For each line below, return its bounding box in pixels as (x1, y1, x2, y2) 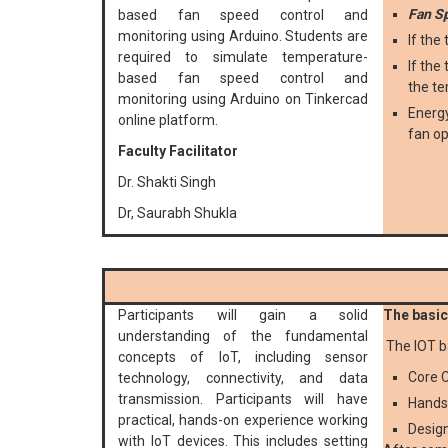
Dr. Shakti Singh (118, 174, 216, 191)
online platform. (118, 112, 218, 129)
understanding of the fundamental (118, 328, 368, 345)
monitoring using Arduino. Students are (118, 28, 368, 45)
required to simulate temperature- (118, 49, 368, 66)
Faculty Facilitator (118, 143, 238, 160)
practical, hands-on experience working (118, 412, 368, 429)
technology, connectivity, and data (118, 370, 368, 387)
